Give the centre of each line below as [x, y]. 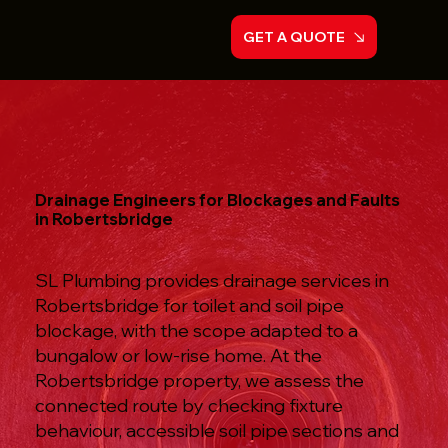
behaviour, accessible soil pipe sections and [217, 431]
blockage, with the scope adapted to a [197, 331]
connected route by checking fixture [189, 406]
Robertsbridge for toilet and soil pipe [190, 306]
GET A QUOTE [294, 37]
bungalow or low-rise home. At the [179, 356]
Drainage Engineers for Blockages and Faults [218, 199]
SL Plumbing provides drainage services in [212, 281]
